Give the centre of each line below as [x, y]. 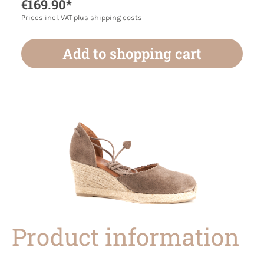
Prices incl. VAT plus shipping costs [82, 17]
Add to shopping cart [132, 53]
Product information [126, 237]
